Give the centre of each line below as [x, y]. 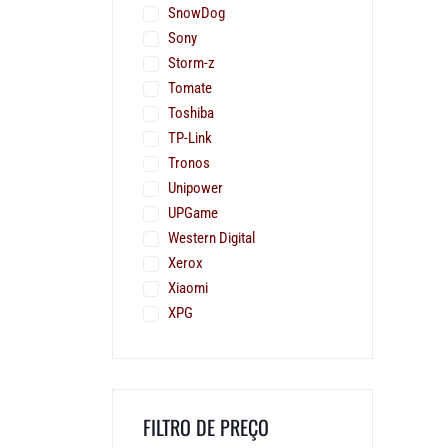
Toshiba [191, 113]
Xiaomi [188, 288]
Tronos [189, 163]
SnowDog [196, 13]
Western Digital [211, 238]
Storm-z [191, 63]
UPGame [193, 213]
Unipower [195, 188]
